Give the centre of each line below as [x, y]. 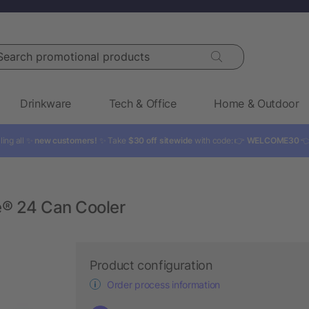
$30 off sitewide [160, 140]
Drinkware [46, 103]
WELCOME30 [273, 140]
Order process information [163, 284]
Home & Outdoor [257, 103]
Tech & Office [142, 103]
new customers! [66, 140]
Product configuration [151, 265]
